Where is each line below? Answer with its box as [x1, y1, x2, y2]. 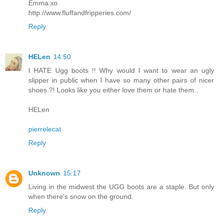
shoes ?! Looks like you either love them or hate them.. [28, 86, 198, 94]
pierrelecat [28, 125, 61, 133]
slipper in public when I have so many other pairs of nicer [28, 76, 214, 85]
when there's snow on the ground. [28, 193, 133, 201]
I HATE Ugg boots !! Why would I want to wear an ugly [28, 66, 214, 75]
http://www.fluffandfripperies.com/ [28, 9, 131, 17]
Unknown [28, 169, 60, 177]
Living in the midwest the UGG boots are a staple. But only [28, 183, 214, 191]
